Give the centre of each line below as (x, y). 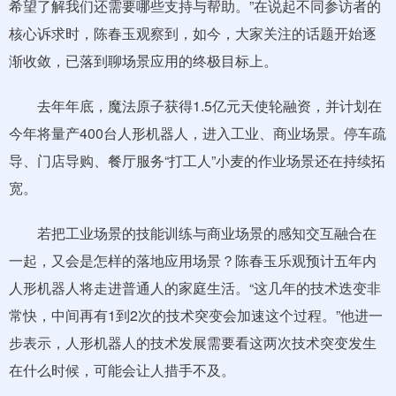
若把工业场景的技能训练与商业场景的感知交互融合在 (193, 233)
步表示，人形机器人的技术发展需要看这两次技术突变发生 (193, 343)
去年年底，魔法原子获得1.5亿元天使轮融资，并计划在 (195, 106)
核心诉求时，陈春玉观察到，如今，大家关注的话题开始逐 (193, 33)
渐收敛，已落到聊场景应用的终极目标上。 (143, 61)
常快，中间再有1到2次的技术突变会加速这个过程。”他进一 (196, 315)
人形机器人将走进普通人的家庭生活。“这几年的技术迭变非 (195, 288)
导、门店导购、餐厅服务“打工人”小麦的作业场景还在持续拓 (197, 160)
